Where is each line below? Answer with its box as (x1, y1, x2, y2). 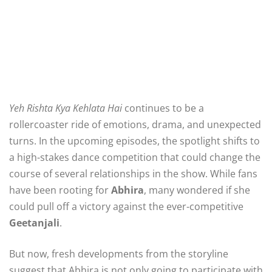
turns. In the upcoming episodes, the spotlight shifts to (9, 134, 260, 148)
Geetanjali (9, 216, 59, 229)
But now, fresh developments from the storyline (9, 246, 228, 260)
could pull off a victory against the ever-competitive (9, 199, 243, 213)
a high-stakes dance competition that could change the (9, 150, 260, 164)
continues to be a (122, 101, 204, 115)
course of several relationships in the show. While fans (9, 166, 257, 180)
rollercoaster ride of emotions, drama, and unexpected (9, 117, 261, 131)
